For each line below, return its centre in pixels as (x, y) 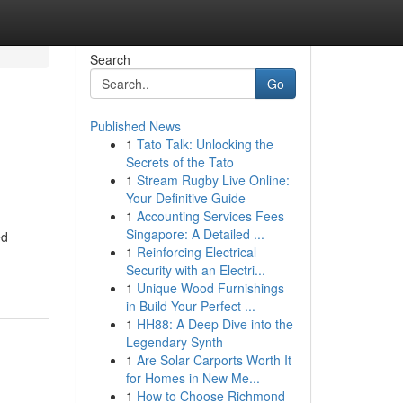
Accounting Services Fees (210, 216)
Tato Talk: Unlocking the (205, 144)
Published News (135, 126)
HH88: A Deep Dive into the (215, 324)
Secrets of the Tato (179, 162)
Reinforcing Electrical (196, 252)
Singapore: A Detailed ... (195, 234)
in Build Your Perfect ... (190, 306)
